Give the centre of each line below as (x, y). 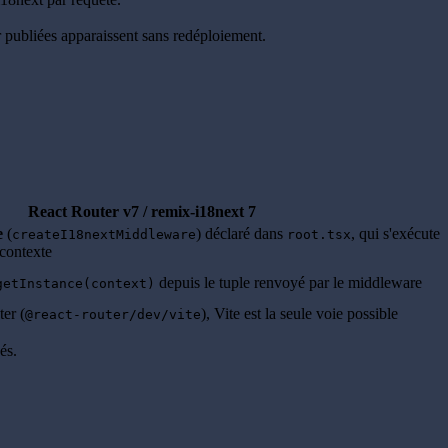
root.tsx (319, 235)
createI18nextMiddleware (104, 235)
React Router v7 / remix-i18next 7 (142, 212)
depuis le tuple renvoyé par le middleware (288, 283)
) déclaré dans (241, 234)
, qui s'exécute (395, 234)
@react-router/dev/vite (113, 315)
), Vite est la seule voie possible (299, 314)
